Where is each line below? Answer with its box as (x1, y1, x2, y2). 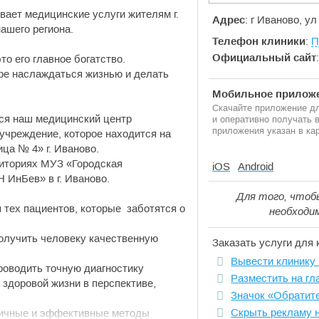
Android (238, 160, 273, 172)
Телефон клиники (212, 35, 305, 47)
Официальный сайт (212, 51, 316, 63)
